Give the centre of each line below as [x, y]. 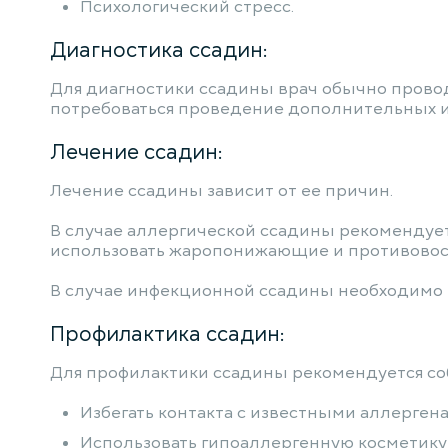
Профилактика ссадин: [167, 334]
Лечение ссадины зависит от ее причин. [221, 191]
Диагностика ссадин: [159, 50]
